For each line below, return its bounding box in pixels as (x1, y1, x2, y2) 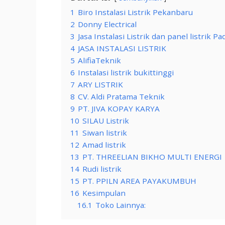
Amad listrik (82, 140, 126, 150)
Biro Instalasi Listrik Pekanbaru (78, 7, 193, 18)
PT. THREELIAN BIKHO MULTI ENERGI (82, 152, 222, 162)
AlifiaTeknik (78, 55, 121, 66)
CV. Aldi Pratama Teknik (78, 91, 165, 102)
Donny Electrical (78, 19, 137, 30)
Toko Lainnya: (95, 200, 146, 210)
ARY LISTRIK (78, 79, 123, 90)
